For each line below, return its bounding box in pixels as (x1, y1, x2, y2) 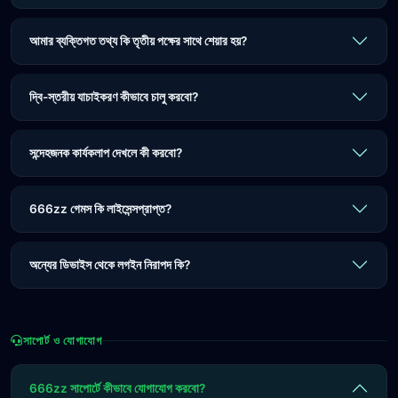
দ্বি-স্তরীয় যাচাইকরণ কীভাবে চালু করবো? (29, 90, 198, 104)
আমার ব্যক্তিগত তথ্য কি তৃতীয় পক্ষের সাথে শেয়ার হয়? (29, 34, 247, 48)
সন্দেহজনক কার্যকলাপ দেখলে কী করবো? (29, 146, 182, 160)
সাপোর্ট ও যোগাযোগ (22, 334, 102, 347)
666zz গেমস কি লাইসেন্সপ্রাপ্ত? (29, 202, 171, 216)
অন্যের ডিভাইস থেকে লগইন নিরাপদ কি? (29, 258, 190, 272)
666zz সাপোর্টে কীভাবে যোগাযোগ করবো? (29, 381, 205, 395)
